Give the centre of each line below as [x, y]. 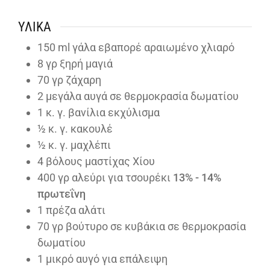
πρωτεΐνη [61, 194]
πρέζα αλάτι [76, 210]
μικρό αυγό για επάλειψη [107, 259]
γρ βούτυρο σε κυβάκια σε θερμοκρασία [149, 227]
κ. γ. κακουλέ [80, 129]
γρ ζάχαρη [77, 80]
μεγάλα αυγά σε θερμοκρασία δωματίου [142, 96]
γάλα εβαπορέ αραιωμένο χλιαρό [153, 48]
